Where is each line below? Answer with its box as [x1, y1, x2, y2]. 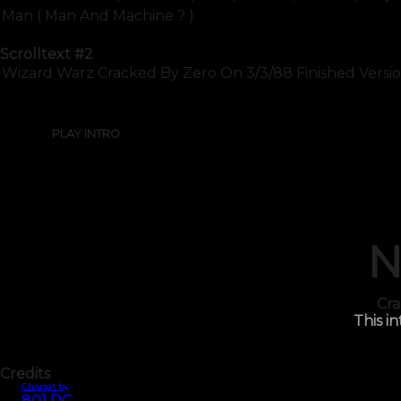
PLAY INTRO [52, 127, 120, 141]
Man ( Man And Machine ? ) [2, 6, 194, 24]
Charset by [21, 380, 68, 391]
